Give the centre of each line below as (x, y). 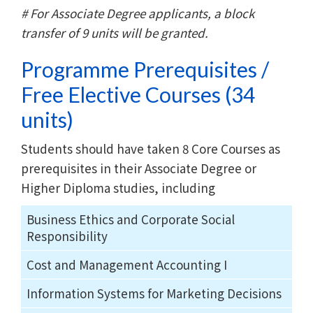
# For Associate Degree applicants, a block (138, 13)
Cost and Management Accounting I (127, 264)
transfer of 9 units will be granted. (115, 32)
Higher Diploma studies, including (119, 187)
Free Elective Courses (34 (138, 94)
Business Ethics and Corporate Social (131, 219)
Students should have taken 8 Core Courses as (151, 148)
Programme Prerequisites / (145, 69)
